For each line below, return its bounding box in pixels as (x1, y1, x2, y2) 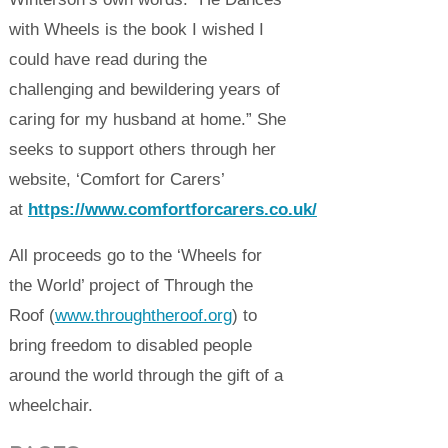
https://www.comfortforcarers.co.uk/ (27, 199, 317, 219)
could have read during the (8, 49, 207, 69)
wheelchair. (8, 396, 98, 416)
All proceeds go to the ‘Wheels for (8, 246, 262, 266)
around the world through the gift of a (8, 366, 283, 386)
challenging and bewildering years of (8, 79, 280, 99)
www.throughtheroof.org (54, 306, 232, 326)
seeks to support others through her (8, 139, 276, 159)
